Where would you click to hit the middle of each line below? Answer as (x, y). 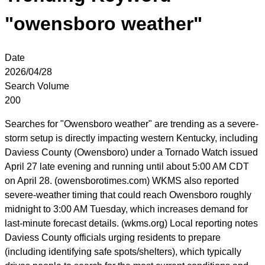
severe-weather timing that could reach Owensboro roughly (128, 195)
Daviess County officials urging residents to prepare (113, 237)
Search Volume (37, 86)
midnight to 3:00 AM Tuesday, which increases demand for (126, 209)
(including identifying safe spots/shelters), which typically (123, 251)
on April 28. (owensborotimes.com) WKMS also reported (122, 180)
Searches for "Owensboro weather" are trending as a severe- (132, 124)
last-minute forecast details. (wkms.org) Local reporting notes (131, 223)
